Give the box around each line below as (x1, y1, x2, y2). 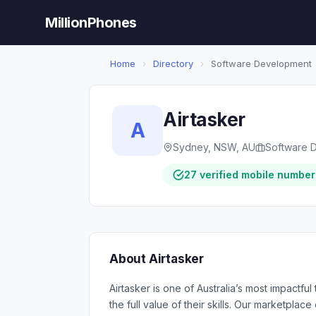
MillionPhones (45, 14, 137, 31)
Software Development (208, 58, 312, 69)
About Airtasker (109, 252, 204, 266)
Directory (153, 58, 193, 69)
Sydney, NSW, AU (173, 141, 255, 153)
